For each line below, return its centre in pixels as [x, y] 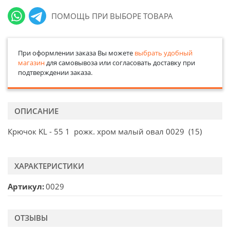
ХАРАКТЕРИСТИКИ [49, 166]
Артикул [25, 187]
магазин [31, 62]
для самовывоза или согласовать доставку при [120, 62]
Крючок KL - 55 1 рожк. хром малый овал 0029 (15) [105, 132]
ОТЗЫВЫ [31, 218]
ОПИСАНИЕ [36, 111]
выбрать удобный [163, 53]
